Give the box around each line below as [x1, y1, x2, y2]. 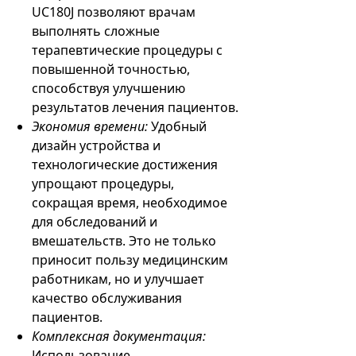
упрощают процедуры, [32, 175, 174, 192]
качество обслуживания [32, 289, 182, 307]
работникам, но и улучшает [32, 270, 204, 288]
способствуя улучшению [32, 79, 185, 97]
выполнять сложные [32, 22, 160, 40]
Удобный [148, 118, 207, 135]
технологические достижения [32, 156, 218, 173]
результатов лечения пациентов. [32, 99, 238, 116]
